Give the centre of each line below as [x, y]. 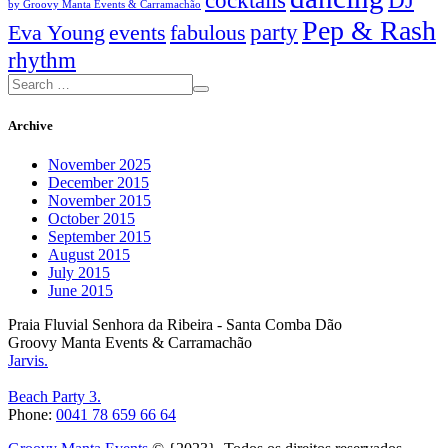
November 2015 [99, 200]
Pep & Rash [369, 31]
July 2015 [79, 272]
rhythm [42, 60]
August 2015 [89, 254]
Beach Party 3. [54, 396]
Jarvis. [28, 360]
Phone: [32, 414]
